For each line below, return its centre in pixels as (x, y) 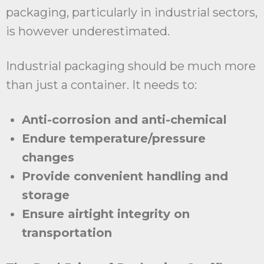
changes (48, 158)
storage (46, 195)
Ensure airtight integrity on (106, 214)
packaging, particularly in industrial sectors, (132, 13)
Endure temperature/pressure (114, 139)
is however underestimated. (88, 32)
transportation (67, 233)
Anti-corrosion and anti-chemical (124, 120)
